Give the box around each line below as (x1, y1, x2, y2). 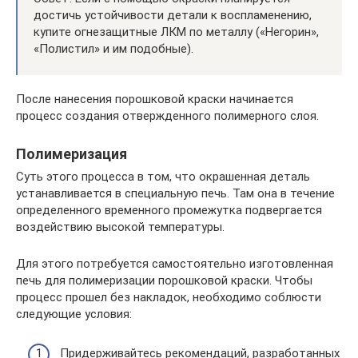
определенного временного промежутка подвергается (16, 203, 322, 217)
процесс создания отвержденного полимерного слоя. (16, 109, 319, 123)
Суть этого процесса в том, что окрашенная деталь (16, 169, 310, 184)
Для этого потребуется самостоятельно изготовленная (16, 257, 333, 271)
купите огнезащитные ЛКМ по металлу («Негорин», (34, 25, 319, 39)
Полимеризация (16, 145, 127, 162)
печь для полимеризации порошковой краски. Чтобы (16, 273, 312, 288)
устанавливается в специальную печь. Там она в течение (16, 186, 335, 201)
